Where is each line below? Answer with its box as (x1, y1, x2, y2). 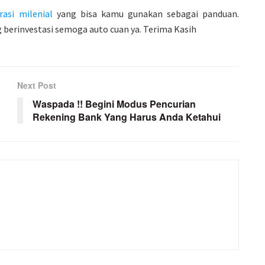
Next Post (17, 79, 56, 92)
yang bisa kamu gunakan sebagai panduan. (52, 8, 240, 20)
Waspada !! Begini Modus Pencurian (33, 97, 196, 111)
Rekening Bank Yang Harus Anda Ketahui (33, 110, 221, 124)
